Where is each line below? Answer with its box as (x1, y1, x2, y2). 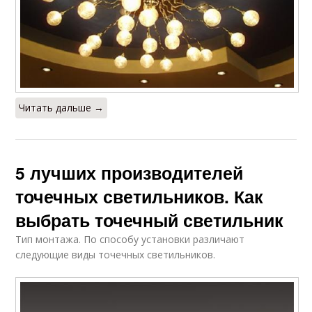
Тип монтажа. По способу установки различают (15, 233, 245, 247)
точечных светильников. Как (15, 184, 264, 210)
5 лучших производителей (15, 160, 244, 186)
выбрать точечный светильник (15, 208, 284, 233)
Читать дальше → (19, 101, 104, 115)
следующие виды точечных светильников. (15, 248, 216, 262)
